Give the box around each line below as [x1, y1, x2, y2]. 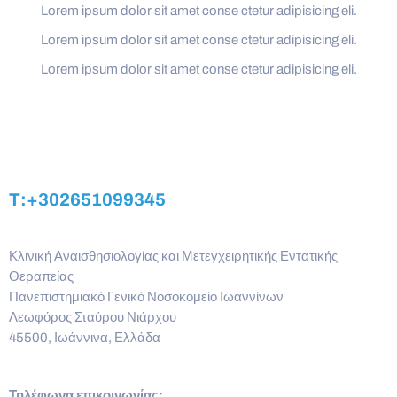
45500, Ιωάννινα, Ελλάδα [9, 330, 160, 345]
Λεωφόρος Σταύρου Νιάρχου [9, 309, 176, 324]
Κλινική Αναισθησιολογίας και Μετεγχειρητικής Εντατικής [9, 248, 338, 263]
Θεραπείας [9, 269, 74, 284]
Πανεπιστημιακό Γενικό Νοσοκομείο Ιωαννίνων [9, 289, 284, 304]
